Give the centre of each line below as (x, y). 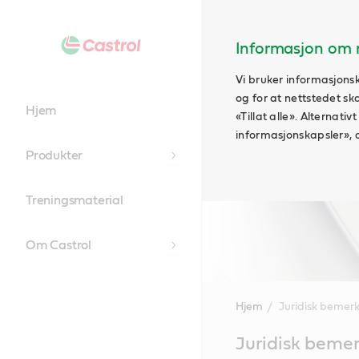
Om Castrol (58, 245)
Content (225, 351)
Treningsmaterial (75, 200)
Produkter (54, 155)
